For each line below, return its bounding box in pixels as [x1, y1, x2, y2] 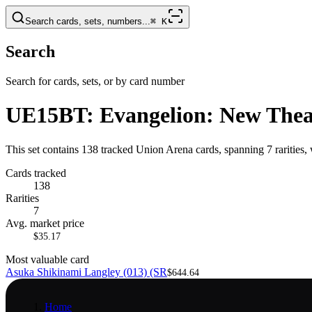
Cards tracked [6, 166, 66, 179]
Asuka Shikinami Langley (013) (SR [6, 265, 167, 278]
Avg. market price [6, 217, 84, 229]
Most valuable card [6, 253, 89, 265]
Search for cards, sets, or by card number [6, 75, 185, 87]
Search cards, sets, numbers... [25, 16, 150, 26]
